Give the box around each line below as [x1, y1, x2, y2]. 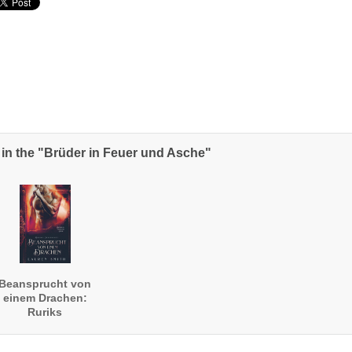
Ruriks [27, 306, 63, 318]
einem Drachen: [2, 291, 87, 304]
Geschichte [14, 320, 76, 332]
